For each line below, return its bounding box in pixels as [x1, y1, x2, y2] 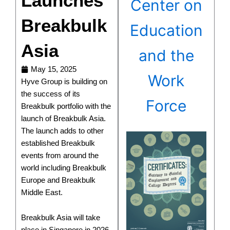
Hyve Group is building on [21, 77, 107, 86]
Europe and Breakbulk [21, 176, 95, 184]
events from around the [21, 151, 99, 160]
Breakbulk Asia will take [21, 214, 100, 222]
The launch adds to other [21, 126, 104, 135]
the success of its [21, 89, 80, 98]
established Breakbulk [21, 139, 95, 147]
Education [129, 21, 203, 40]
